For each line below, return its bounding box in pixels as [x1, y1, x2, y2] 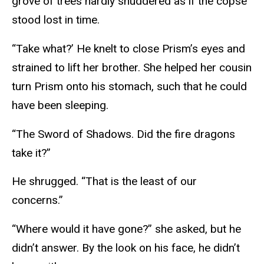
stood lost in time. [12, 12, 103, 27]
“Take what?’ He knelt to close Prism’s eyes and [12, 41, 245, 55]
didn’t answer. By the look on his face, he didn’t [12, 241, 240, 255]
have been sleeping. [12, 98, 114, 112]
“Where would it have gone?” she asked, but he [12, 222, 241, 236]
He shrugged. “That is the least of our [12, 174, 197, 189]
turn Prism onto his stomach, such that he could [12, 79, 247, 93]
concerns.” [12, 193, 66, 207]
